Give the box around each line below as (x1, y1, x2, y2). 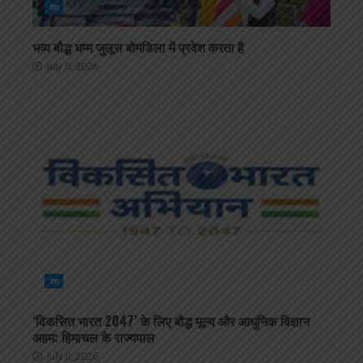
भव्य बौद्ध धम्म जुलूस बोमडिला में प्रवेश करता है (32, 37, 244, 58)
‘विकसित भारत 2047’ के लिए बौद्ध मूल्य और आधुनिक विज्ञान (32, 311, 310, 331)
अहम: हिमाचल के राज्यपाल (32, 327, 155, 348)
